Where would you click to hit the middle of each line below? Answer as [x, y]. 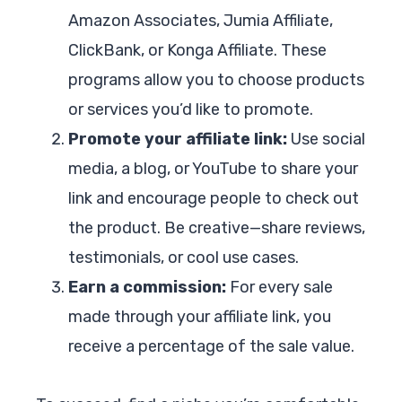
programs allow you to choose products [216, 79]
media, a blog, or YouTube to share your [213, 168]
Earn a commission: [147, 287]
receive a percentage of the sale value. [211, 346]
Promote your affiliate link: [178, 139]
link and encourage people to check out [214, 198]
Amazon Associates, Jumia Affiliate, [201, 20]
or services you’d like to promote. [191, 109]
